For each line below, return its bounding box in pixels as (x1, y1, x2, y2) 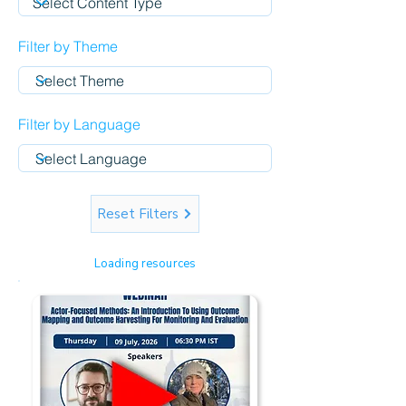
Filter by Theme (18, 37, 118, 55)
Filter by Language (18, 115, 140, 133)
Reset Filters (97, 205, 179, 223)
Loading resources (93, 256, 197, 272)
